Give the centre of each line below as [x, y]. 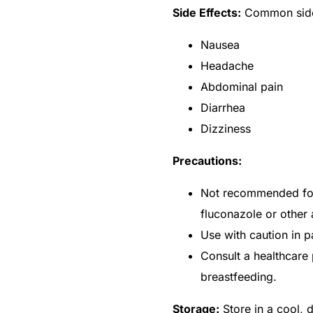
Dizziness [226, 128]
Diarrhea [223, 107]
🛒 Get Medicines [156, 236]
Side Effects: [207, 12]
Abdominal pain [242, 86]
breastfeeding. [239, 276]
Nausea [220, 44]
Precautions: [207, 160]
